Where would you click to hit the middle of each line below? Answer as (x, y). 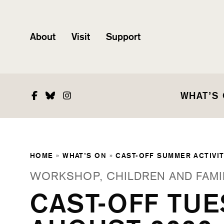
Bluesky (72, 95)
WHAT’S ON (85, 155)
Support (123, 37)
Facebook (58, 95)
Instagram (92, 95)
